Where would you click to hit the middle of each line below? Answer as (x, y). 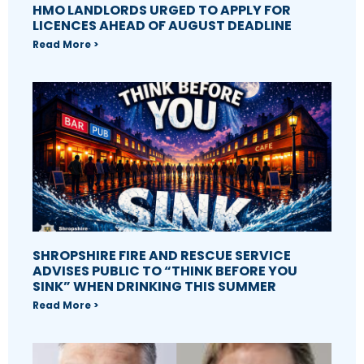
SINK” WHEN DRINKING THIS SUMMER (154, 286)
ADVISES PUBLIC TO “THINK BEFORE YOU (165, 271)
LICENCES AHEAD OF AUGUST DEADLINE (162, 25)
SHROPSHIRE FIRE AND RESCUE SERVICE (162, 255)
